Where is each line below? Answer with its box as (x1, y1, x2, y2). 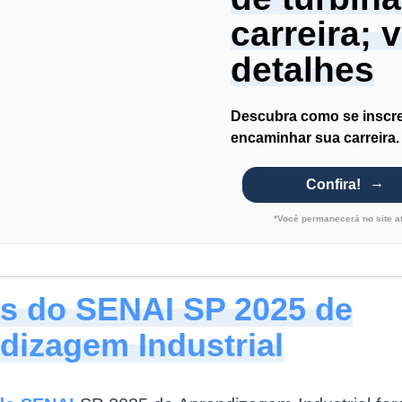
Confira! (305, 176, 361, 192)
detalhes (231, 49, 374, 89)
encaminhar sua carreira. (231, 129, 399, 145)
